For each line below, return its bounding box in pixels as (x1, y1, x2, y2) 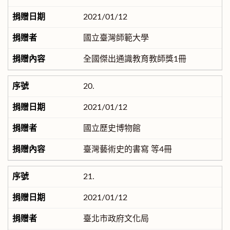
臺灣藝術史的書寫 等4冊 (83, 145, 172, 154)
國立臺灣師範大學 (83, 34, 149, 43)
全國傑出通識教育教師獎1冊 (83, 55, 186, 64)
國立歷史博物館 (83, 124, 141, 133)
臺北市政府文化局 (83, 215, 149, 223)
